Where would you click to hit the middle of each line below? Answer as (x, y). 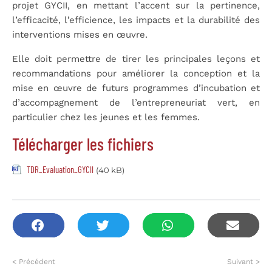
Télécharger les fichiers (83, 144)
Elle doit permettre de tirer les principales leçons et (136, 59)
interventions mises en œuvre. (80, 34)
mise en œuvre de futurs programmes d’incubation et (136, 88)
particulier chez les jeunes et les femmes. (106, 117)
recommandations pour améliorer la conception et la (136, 73)
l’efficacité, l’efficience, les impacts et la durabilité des (136, 20)
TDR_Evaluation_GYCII (60, 169)
